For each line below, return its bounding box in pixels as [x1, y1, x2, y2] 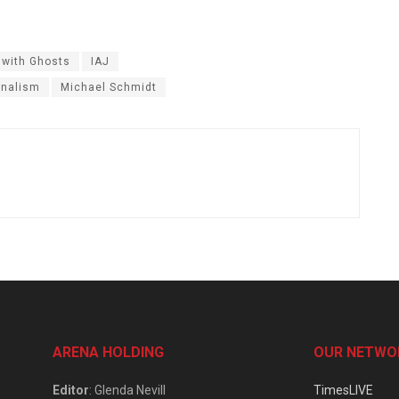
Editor [53, 382, 89, 397]
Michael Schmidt [61, 80, 157, 94]
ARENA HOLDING [53, 343, 164, 361]
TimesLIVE [313, 382, 373, 397]
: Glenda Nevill [89, 382, 166, 397]
